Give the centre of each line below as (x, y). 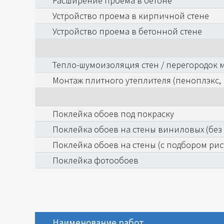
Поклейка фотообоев (95, 160)
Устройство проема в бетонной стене (127, 31)
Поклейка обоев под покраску (113, 114)
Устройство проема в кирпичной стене (131, 16)
